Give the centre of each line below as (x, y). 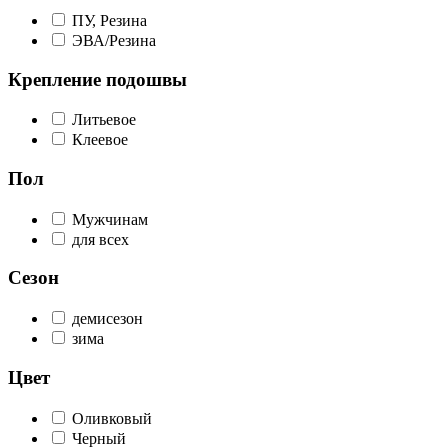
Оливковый (112, 418)
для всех (100, 239)
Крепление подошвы (97, 79)
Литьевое (104, 120)
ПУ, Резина (109, 20)
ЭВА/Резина (114, 40)
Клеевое (100, 140)
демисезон (107, 319)
